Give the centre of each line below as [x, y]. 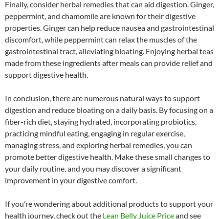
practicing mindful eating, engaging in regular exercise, [95, 133]
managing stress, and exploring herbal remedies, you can [99, 145]
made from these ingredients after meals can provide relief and [109, 63]
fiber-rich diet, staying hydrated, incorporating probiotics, [101, 121]
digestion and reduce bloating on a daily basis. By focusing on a [109, 109]
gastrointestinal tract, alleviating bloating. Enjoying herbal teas [109, 51]
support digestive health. [46, 74]
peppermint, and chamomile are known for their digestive [100, 16]
